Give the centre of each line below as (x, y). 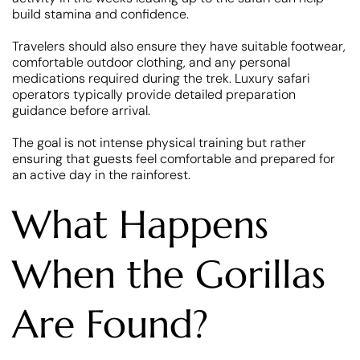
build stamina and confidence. (100, 14)
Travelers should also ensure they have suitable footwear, (179, 46)
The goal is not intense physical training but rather (159, 142)
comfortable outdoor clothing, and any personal (151, 62)
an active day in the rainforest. (101, 174)
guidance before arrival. (81, 110)
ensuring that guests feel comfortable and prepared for (174, 158)
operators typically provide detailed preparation (154, 94)
